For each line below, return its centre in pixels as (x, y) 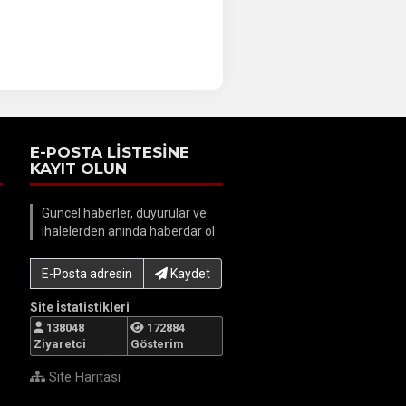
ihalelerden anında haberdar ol (129, 231)
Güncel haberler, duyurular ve (125, 213)
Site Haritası (83, 377)
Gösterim (157, 343)
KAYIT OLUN (79, 168)
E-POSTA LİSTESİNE (110, 152)
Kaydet (189, 273)
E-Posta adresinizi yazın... (108, 266)
